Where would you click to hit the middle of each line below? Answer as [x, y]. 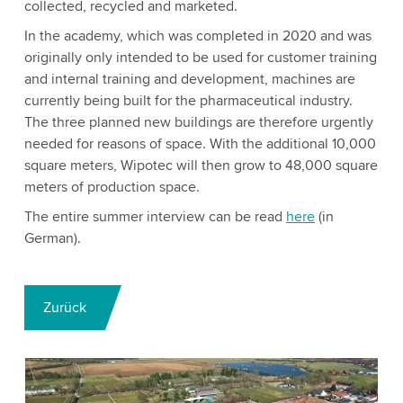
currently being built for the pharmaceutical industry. [188, 101]
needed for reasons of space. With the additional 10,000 [200, 144]
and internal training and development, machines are [189, 79]
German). [52, 238]
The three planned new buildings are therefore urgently [198, 122]
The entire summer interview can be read [155, 217]
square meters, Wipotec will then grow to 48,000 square [201, 166]
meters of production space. [112, 187]
